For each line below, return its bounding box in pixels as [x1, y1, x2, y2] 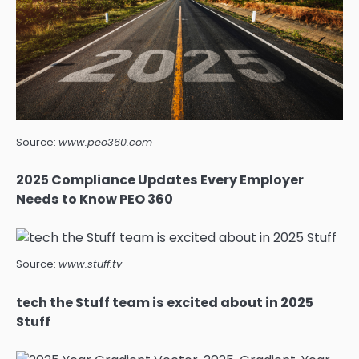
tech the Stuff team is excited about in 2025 [16, 292, 313, 312]
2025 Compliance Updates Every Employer [16, 171, 304, 190]
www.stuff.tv [58, 257, 122, 272]
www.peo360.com [58, 135, 152, 150]
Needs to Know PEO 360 [16, 190, 173, 209]
